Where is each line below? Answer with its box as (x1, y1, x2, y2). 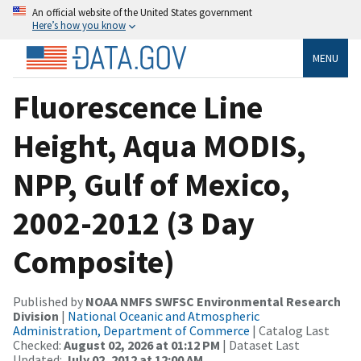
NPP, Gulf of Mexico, (13, 164, 290, 205)
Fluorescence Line (13, 86, 263, 127)
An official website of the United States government (32, 6, 252, 19)
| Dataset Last (220, 336, 300, 353)
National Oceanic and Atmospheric (68, 307, 259, 324)
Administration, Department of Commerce (13, 322, 250, 338)
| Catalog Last (250, 322, 330, 338)
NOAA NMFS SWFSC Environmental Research (85, 293, 341, 309)
